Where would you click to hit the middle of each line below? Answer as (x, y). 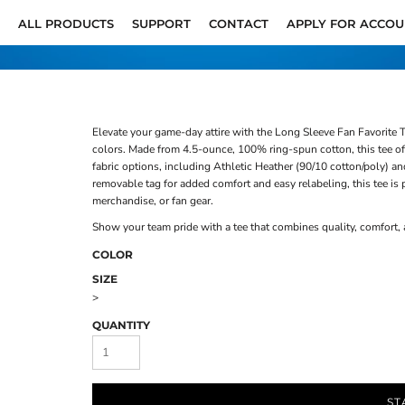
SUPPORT (161, 23)
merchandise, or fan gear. (153, 201)
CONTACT (239, 23)
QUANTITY (121, 325)
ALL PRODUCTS (66, 23)
